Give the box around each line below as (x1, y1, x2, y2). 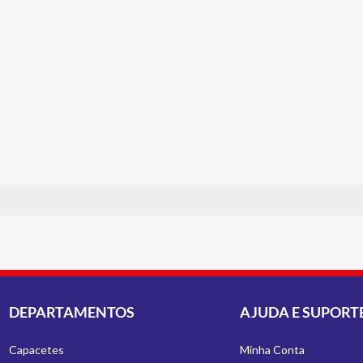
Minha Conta (239, 343, 305, 357)
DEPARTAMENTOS (9, 303, 135, 321)
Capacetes (9, 343, 65, 357)
